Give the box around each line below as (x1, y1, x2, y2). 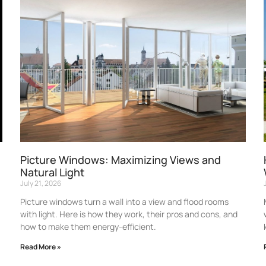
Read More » (20, 241, 61, 252)
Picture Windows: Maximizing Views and (20, 152, 221, 167)
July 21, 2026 (20, 178, 61, 188)
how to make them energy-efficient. (20, 220, 156, 232)
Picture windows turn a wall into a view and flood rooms (20, 195, 229, 207)
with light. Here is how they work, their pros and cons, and (20, 208, 237, 220)
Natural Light (20, 164, 84, 179)
